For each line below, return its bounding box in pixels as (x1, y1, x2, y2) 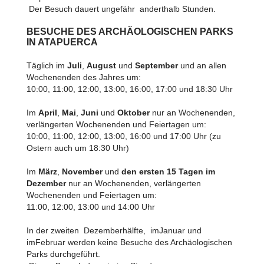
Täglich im (26, 61, 67, 70)
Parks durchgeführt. (26, 249, 100, 259)
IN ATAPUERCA (26, 37, 98, 47)
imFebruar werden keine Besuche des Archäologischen (26, 237, 232, 247)
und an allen (177, 61, 226, 70)
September (134, 61, 178, 70)
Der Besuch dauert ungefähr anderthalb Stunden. (26, 4, 216, 14)
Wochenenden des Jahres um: (26, 72, 141, 82)
